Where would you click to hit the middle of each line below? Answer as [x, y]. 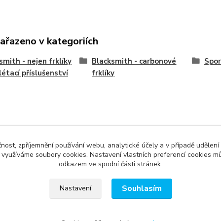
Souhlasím [142, 188]
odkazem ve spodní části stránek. [110, 164]
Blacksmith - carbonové [134, 61]
